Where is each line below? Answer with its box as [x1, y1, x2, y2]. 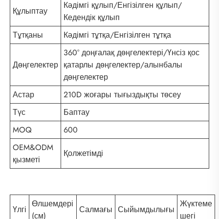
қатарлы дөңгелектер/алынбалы [64, 59, 182, 71]
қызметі [13, 154, 40, 166]
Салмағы [79, 204, 112, 216]
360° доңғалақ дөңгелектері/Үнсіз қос [64, 47, 199, 59]
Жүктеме [180, 198, 212, 210]
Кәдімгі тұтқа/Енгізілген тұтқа [64, 29, 171, 41]
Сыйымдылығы [118, 204, 175, 216]
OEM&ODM [13, 142, 53, 153]
